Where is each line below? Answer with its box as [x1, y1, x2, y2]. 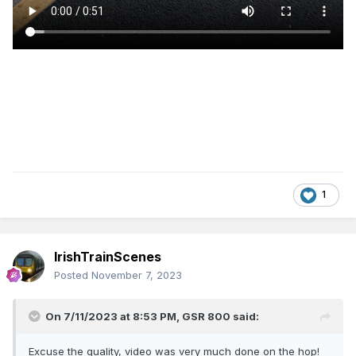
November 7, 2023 [91, 269, 182, 282]
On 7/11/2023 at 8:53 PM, [45, 310, 182, 323]
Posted [54, 269, 91, 282]
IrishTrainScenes [54, 249, 161, 265]
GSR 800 [182, 310, 230, 323]
